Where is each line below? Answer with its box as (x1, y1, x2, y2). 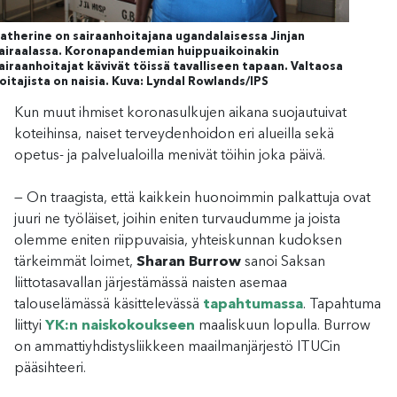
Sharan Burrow (136, 254, 241, 269)
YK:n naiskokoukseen (45, 318, 195, 333)
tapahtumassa (203, 297, 303, 312)
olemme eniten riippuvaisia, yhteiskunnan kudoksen (14, 233, 342, 248)
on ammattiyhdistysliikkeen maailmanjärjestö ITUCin (14, 339, 340, 354)
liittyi (14, 318, 45, 333)
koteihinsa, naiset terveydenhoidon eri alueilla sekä (14, 127, 334, 142)
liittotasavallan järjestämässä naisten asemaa (14, 276, 287, 291)
